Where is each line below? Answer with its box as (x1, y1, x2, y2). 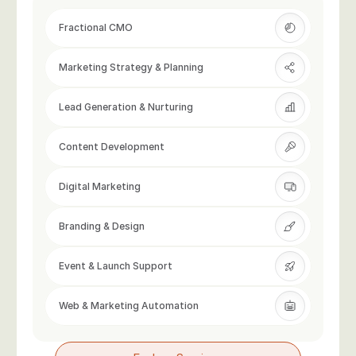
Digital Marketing (58, 180, 141, 192)
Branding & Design (58, 220, 145, 232)
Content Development (58, 141, 164, 153)
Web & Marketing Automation (58, 300, 199, 311)
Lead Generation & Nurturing (58, 101, 193, 113)
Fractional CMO (58, 21, 133, 33)
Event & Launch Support (58, 260, 172, 272)
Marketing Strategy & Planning (58, 61, 203, 73)
